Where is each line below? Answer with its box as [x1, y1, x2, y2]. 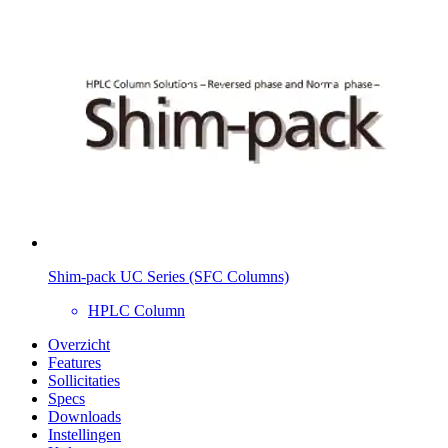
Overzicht [48, 335, 110, 353]
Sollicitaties [48, 371, 120, 389]
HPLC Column [88, 301, 185, 319]
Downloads [48, 407, 121, 425]
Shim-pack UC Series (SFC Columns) [48, 267, 289, 285]
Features [48, 353, 101, 371]
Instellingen [48, 425, 121, 443]
